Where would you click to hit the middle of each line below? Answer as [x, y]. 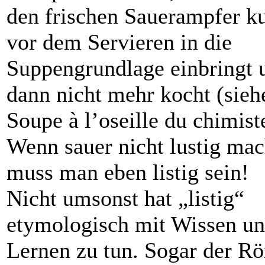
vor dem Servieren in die [119, 42]
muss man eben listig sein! [128, 172]
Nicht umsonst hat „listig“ [125, 198]
